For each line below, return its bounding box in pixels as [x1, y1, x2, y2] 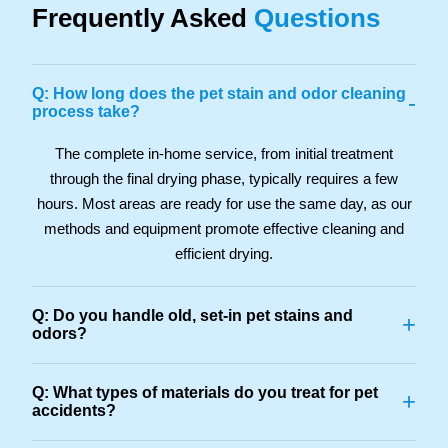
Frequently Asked [32, 2, 254, 33]
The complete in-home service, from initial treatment [55, 144, 393, 162]
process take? [32, 102, 140, 120]
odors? [32, 324, 87, 342]
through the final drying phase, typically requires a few [50, 169, 398, 187]
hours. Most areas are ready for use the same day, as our [36, 194, 412, 212]
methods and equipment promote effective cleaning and [44, 219, 404, 237]
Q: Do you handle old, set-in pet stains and [32, 306, 353, 324]
